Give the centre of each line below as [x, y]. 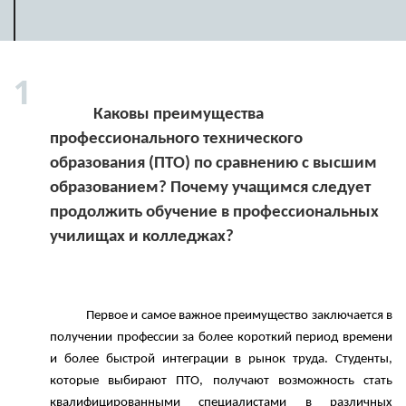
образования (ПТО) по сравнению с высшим [213, 164]
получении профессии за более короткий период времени [221, 338]
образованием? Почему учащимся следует [210, 188]
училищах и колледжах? [142, 237]
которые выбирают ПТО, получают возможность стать [221, 381]
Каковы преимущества [72, 115]
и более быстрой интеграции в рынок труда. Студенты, [221, 359]
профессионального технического [176, 139]
